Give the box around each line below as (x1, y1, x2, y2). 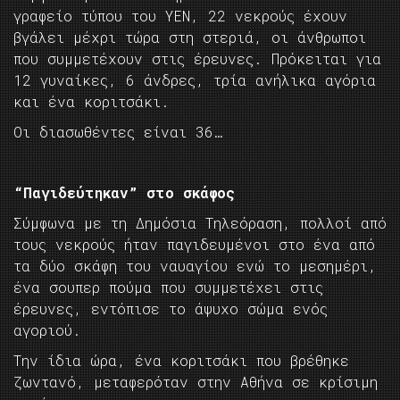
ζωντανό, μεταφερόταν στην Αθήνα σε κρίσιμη (13, 372, 378, 392)
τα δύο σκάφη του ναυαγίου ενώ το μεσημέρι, (13, 256, 377, 276)
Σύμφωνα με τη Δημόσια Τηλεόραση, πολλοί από (13, 213, 387, 233)
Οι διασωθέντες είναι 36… (13, 122, 222, 142)
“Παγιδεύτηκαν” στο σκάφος (13, 183, 235, 203)
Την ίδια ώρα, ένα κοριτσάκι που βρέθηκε (13, 351, 349, 371)
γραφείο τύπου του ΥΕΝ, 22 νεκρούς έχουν (13, 6, 347, 26)
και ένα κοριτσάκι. (13, 92, 170, 112)
